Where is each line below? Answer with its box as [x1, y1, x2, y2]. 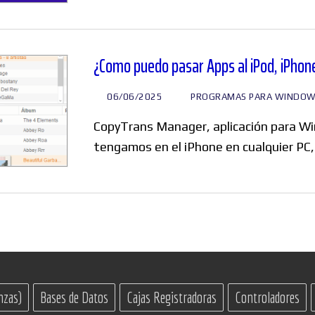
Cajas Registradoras [127, 289, 217, 307]
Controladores [235, 289, 300, 307]
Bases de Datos [40, 289, 108, 307]
